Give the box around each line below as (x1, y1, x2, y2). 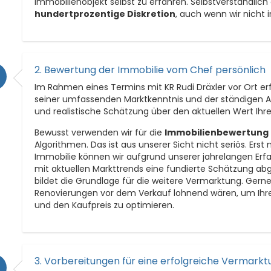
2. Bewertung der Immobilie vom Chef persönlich (34, 62, 266, 77)
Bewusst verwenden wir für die (34, 126, 165, 139)
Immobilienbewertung (165, 126, 269, 139)
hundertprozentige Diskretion (34, 7, 176, 20)
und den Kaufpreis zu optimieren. (34, 198, 175, 211)
